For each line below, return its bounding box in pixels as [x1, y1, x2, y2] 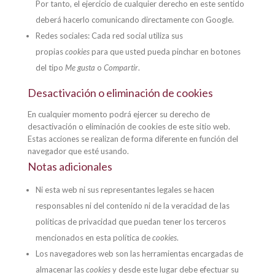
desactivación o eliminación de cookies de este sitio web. [27, 122, 230, 131]
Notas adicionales [27, 160, 112, 173]
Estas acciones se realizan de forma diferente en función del [27, 134, 238, 144]
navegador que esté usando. [27, 146, 129, 156]
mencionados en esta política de [35, 233, 152, 242]
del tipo [35, 63, 65, 72]
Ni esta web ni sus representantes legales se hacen [35, 185, 214, 195]
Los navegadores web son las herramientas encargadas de [35, 249, 243, 258]
